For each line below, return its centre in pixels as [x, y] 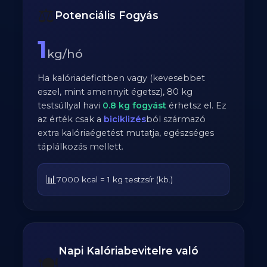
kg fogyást [142, 105]
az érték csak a [71, 119]
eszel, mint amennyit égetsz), [103, 92]
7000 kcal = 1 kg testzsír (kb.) [115, 179]
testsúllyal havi [70, 105]
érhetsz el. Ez [197, 105]
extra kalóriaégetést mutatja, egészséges [126, 133]
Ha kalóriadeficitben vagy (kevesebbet [122, 78]
